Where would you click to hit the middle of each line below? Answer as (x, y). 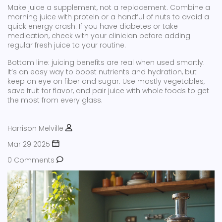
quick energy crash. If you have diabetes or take (93, 26)
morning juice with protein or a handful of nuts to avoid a (108, 17)
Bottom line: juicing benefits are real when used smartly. (106, 62)
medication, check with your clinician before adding (99, 36)
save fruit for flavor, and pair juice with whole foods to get (108, 91)
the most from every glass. (55, 100)
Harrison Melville (35, 128)
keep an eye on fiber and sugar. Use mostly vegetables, (106, 81)
